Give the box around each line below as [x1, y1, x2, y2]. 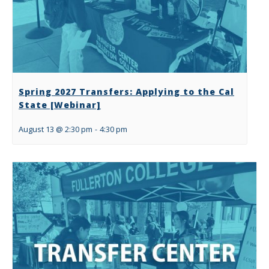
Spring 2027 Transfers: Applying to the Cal [19, 85, 234, 97]
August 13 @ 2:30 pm [19, 124, 92, 134]
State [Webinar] [19, 98, 101, 110]
